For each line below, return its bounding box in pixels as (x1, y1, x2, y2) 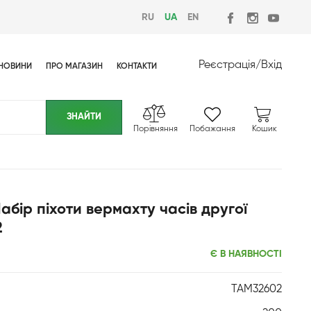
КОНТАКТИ (117, 62, 157, 71)
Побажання (190, 125, 235, 133)
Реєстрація (199, 60, 255, 71)
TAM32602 (231, 284, 282, 295)
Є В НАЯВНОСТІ (210, 249, 282, 259)
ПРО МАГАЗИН (46, 62, 103, 71)
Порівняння (133, 125, 178, 133)
